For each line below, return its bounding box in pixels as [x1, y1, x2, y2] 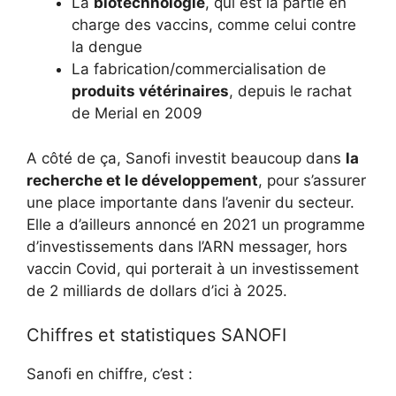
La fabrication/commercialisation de [72, 60, 326, 78]
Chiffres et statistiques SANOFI [27, 324, 286, 346]
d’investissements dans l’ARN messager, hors [27, 237, 347, 255]
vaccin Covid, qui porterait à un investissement [27, 259, 359, 278]
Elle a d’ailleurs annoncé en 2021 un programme [27, 215, 365, 233]
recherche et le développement [27, 171, 258, 189]
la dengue [72, 38, 142, 56]
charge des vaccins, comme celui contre [72, 16, 356, 34]
